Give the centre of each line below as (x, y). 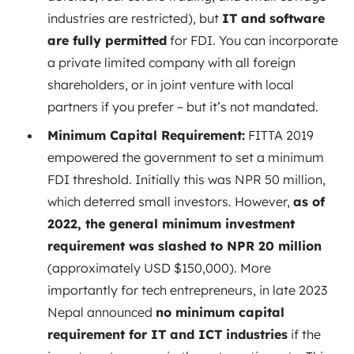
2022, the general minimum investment (171, 223)
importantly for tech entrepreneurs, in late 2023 (187, 290)
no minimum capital (220, 312)
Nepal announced (102, 312)
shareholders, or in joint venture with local (171, 84)
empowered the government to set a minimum (186, 157)
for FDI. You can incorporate (252, 40)
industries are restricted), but (135, 18)
